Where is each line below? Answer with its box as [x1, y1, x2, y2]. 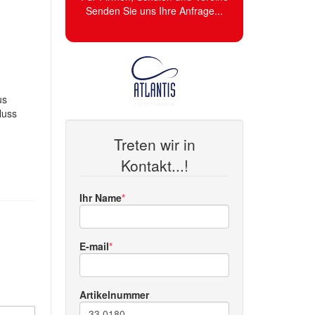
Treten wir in [113, 134, 195, 155]
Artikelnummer [79, 288, 150, 302]
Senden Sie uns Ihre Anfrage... [86, 4, 224, 18]
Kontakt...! [120, 155, 188, 176]
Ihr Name [79, 191, 122, 205]
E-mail [79, 239, 110, 253]
